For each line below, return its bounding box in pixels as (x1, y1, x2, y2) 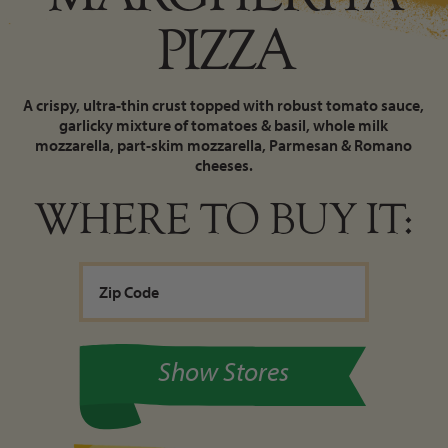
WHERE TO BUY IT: (34, 194, 413, 246)
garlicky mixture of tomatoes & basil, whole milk (59, 115, 389, 136)
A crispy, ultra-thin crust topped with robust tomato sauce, (23, 95, 425, 116)
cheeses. (194, 155, 253, 176)
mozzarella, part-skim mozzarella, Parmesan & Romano (35, 135, 413, 156)
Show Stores (158, 352, 290, 388)
